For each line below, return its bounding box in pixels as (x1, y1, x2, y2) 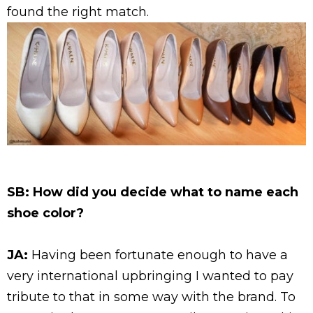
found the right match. (7, 4, 149, 20)
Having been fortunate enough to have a (28, 247, 288, 263)
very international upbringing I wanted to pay (7, 268, 293, 284)
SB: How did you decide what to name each (7, 184, 298, 200)
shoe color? (7, 205, 84, 221)
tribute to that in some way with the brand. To (7, 289, 296, 305)
